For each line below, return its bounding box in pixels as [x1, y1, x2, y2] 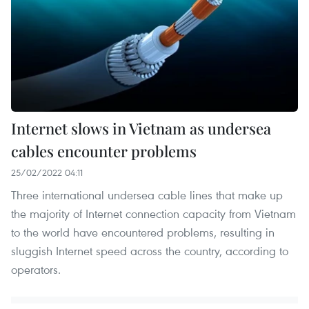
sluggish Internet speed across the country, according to [11, 242, 288, 259]
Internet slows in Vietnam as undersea [11, 117, 271, 139]
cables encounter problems [11, 140, 197, 161]
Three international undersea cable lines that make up [11, 186, 283, 203]
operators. [11, 261, 61, 277]
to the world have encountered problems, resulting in [11, 223, 275, 240]
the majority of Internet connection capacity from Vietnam [11, 205, 296, 221]
